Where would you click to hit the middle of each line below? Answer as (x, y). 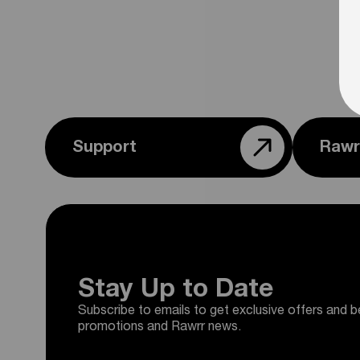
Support (104, 148)
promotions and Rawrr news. (160, 328)
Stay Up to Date (176, 291)
